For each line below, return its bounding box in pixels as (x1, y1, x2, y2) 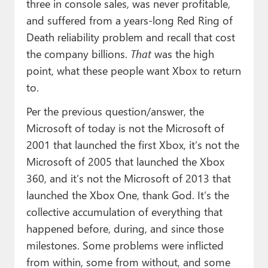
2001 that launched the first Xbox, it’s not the (26, 137, 239, 153)
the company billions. (26, 46, 130, 62)
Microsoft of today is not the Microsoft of (26, 120, 224, 136)
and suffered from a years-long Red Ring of (26, 13, 233, 28)
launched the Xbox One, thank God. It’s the (26, 187, 229, 203)
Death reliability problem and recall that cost (26, 29, 235, 45)
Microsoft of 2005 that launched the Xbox (26, 154, 224, 169)
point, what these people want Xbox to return (26, 63, 241, 78)
